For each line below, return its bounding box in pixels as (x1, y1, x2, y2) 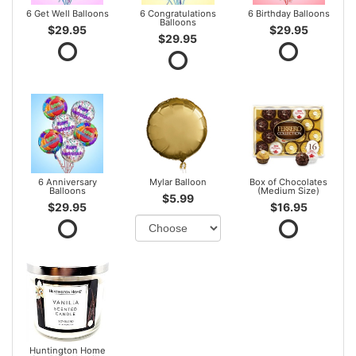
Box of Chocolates (250, 176, 328, 188)
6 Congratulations (139, 7, 216, 19)
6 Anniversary (37, 176, 97, 188)
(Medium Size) (257, 184, 320, 196)
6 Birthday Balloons (247, 7, 330, 19)
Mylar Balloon (149, 176, 207, 188)
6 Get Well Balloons (25, 7, 109, 19)
